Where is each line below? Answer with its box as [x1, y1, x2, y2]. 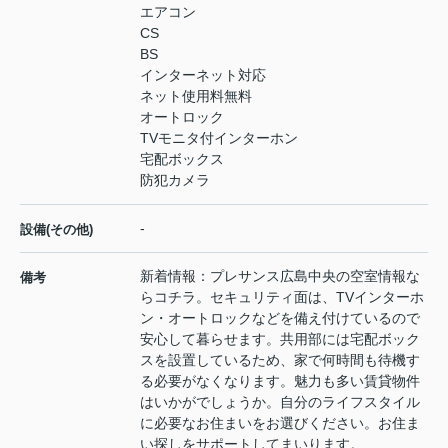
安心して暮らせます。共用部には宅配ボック [140, 330, 420, 347]
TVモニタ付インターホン [140, 129, 298, 146]
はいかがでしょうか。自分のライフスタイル [140, 393, 420, 410]
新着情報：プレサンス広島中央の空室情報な [140, 267, 420, 284]
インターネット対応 [140, 66, 266, 83]
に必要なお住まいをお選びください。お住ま [140, 414, 420, 431]
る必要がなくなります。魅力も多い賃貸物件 [140, 372, 420, 389]
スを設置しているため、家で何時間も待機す [140, 351, 420, 368]
